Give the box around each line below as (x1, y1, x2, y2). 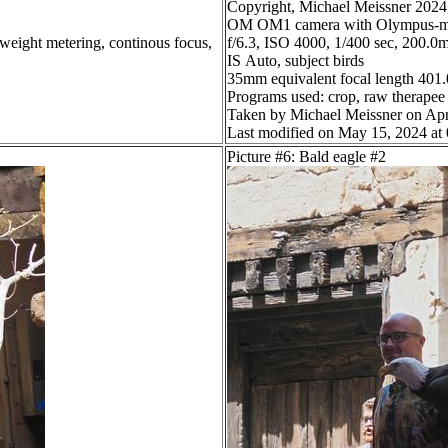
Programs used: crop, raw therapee (227, 88, 445, 106)
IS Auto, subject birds (227, 52, 364, 70)
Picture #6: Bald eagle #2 (227, 148, 386, 166)
